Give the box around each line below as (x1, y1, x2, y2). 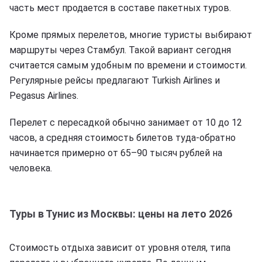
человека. (9, 162, 52, 174)
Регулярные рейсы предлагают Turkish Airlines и (9, 74, 220, 86)
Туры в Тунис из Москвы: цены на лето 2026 (9, 207, 232, 220)
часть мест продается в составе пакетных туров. (9, 2, 231, 13)
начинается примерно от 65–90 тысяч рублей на (9, 147, 222, 158)
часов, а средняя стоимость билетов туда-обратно (9, 132, 236, 143)
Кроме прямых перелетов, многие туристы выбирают (9, 29, 252, 40)
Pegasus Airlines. (9, 89, 78, 101)
